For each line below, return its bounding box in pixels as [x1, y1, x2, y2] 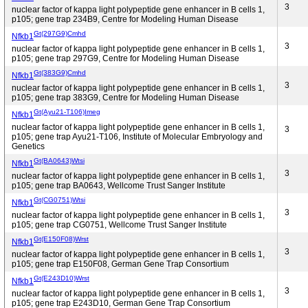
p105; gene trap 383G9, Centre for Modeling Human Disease [12, 93, 239, 102]
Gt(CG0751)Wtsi [34, 195, 85, 203]
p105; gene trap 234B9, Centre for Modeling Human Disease [12, 14, 239, 24]
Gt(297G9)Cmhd [34, 29, 86, 37]
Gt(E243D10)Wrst [34, 274, 89, 282]
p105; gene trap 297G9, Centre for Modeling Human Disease [12, 54, 239, 63]
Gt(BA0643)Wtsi [34, 156, 85, 164]
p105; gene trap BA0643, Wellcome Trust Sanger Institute [12, 181, 225, 190]
